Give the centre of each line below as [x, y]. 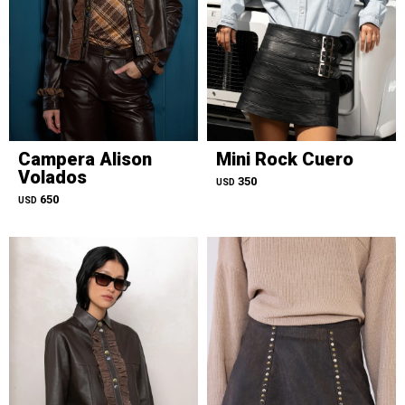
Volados [52, 177]
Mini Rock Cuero [285, 159]
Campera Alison [85, 159]
